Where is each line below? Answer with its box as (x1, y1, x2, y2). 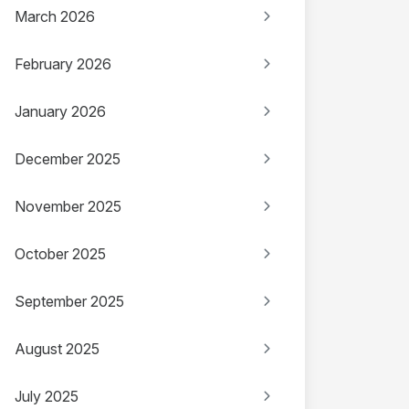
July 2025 (15, 387, 79, 405)
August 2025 (15, 340, 100, 358)
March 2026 (15, 7, 95, 26)
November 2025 (15, 197, 121, 215)
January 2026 (15, 102, 106, 121)
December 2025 (15, 150, 121, 168)
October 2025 (15, 245, 106, 263)
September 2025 (15, 292, 124, 310)
